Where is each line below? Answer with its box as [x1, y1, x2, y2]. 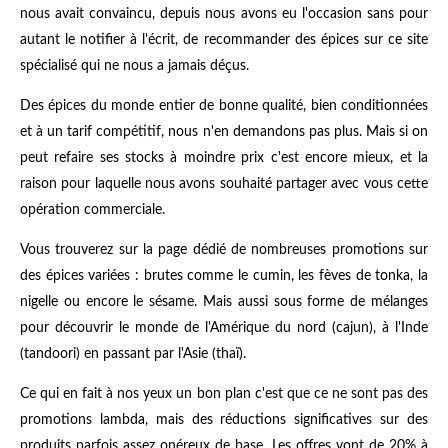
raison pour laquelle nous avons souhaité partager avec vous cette [20, 177, 428, 192]
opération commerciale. [20, 203, 165, 218]
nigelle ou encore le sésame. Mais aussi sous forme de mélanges [20, 295, 428, 310]
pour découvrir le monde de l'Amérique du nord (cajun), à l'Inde [20, 321, 428, 336]
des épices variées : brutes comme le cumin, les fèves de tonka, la [20, 269, 428, 284]
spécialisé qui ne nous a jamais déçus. [20, 59, 249, 74]
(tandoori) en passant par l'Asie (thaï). [20, 347, 246, 362]
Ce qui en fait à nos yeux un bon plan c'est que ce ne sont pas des [20, 387, 428, 402]
